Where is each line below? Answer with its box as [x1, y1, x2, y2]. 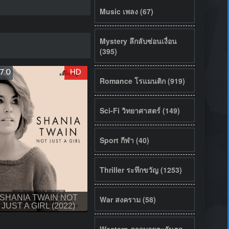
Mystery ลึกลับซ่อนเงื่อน [99, 35, 177, 46]
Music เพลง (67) [99, 6, 153, 16]
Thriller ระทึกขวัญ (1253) [99, 164, 182, 175]
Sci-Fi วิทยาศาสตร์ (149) [99, 105, 180, 116]
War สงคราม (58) [99, 194, 156, 204]
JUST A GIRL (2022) [2, 201, 75, 210]
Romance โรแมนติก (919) [99, 75, 185, 86]
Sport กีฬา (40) [99, 134, 149, 145]
